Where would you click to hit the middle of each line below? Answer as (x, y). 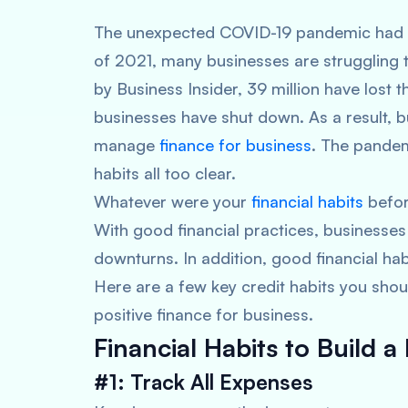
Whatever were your (173, 201)
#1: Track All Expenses (204, 382)
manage (127, 145)
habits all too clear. (165, 173)
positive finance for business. (204, 314)
